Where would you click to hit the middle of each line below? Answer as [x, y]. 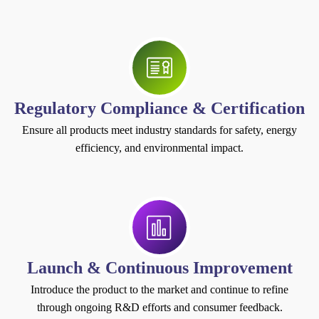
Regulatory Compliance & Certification [159, 108]
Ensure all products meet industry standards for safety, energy [159, 130]
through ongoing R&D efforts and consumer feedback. [159, 307]
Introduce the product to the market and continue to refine [159, 289]
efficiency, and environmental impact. [159, 147]
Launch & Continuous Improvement [159, 267]
